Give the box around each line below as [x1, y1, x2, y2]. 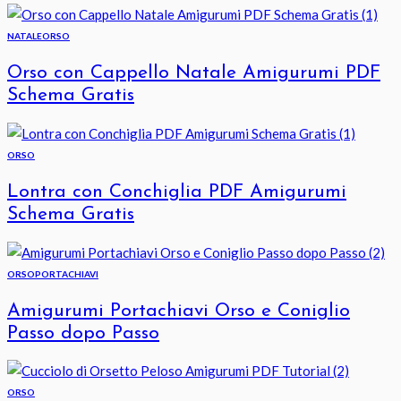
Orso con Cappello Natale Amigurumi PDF [7, 64, 380, 83]
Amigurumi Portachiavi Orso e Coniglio [7, 301, 350, 320]
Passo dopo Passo [7, 323, 159, 343]
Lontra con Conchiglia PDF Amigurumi [7, 183, 346, 202]
